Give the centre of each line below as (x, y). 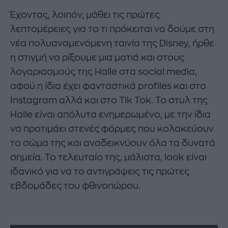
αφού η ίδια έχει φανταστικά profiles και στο (108, 86)
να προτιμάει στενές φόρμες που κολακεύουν (112, 129)
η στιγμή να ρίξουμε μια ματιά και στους (97, 58)
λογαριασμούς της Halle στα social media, (104, 72)
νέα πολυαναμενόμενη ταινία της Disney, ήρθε (112, 44)
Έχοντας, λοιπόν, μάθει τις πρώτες (85, 15)
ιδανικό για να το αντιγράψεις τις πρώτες (100, 172)
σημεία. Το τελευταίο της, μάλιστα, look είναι (108, 158)
